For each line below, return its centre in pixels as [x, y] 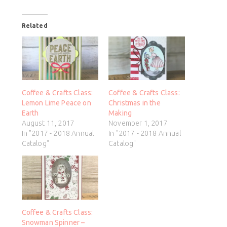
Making [120, 113]
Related [34, 25]
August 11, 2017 [48, 123]
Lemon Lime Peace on [56, 103]
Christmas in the [135, 103]
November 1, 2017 [138, 123]
